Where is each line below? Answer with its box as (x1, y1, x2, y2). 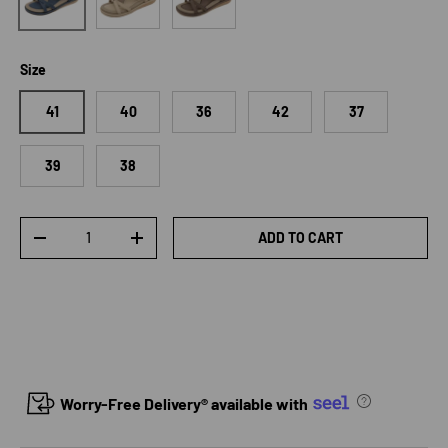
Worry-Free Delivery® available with (60, 393, 308, 413)
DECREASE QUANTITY (39, 235, 173, 253)
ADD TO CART (258, 228, 344, 246)
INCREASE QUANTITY (136, 235, 267, 253)
